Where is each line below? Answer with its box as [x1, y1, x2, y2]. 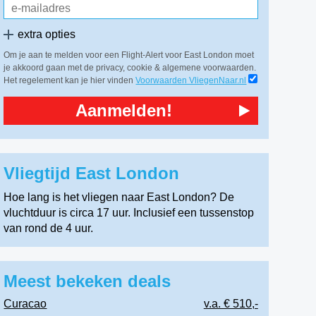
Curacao [4, 298, 47, 310]
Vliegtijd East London [4, 164, 185, 183]
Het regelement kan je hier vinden [4, 75, 136, 85]
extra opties [18, 28, 76, 40]
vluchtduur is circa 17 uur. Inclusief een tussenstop [4, 207, 255, 219]
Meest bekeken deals [4, 272, 171, 291]
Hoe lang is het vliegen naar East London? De [4, 191, 235, 203]
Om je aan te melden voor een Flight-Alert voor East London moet [4, 50, 255, 60]
